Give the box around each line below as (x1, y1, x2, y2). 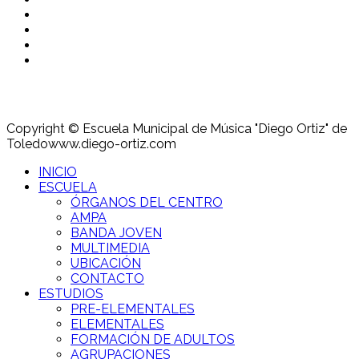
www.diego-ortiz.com (48, 135, 176, 151)
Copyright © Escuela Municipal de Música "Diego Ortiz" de (6, 120, 347, 136)
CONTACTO (71, 270, 144, 286)
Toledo (6, 135, 48, 151)
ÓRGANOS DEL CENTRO (71, 194, 223, 210)
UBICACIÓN (71, 255, 141, 271)
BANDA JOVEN (71, 224, 162, 240)
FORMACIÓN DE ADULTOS (71, 331, 235, 347)
